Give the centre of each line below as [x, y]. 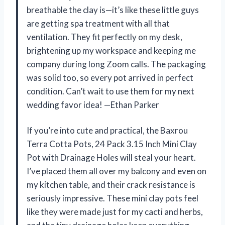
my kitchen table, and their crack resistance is [111, 184]
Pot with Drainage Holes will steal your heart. [111, 157]
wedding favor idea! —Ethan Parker [93, 104]
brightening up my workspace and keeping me [111, 50]
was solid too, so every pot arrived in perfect [110, 77]
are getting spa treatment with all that [98, 23]
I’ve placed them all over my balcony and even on [117, 171]
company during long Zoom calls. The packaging [116, 64]
